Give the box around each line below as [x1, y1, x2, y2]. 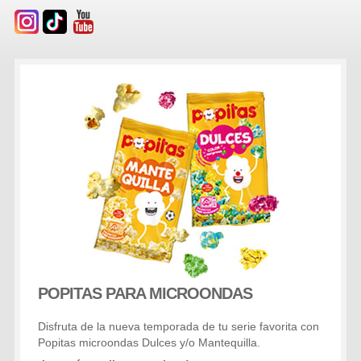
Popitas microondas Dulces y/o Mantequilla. [38, 336, 261, 349]
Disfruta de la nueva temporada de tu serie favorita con [38, 320, 320, 333]
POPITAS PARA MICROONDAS [38, 284, 253, 302]
